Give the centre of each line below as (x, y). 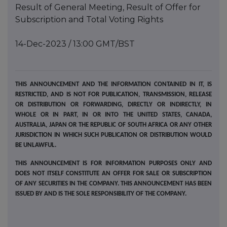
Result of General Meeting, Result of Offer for (108, 8)
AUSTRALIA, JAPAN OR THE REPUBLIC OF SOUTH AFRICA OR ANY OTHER (113, 125)
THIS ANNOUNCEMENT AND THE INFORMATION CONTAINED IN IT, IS (113, 85)
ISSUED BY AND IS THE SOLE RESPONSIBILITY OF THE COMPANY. (101, 194)
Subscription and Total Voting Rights (89, 20)
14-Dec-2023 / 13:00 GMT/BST (75, 44)
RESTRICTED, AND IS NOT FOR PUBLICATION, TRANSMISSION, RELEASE (113, 95)
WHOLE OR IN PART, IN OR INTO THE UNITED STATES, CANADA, (113, 115)
